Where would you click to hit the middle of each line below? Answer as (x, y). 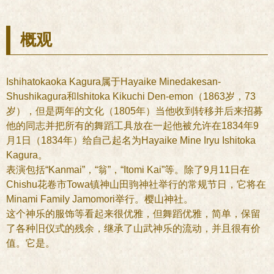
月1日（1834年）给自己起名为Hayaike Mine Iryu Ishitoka (131, 140)
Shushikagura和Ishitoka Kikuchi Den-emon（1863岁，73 (131, 96)
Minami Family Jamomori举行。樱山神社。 (100, 199)
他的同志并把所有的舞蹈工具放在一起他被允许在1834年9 (132, 126)
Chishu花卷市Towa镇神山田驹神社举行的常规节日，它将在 (136, 184)
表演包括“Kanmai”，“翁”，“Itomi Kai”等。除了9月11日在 (128, 170)
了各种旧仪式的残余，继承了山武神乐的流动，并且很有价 (133, 228)
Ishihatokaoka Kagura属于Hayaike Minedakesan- (113, 82)
